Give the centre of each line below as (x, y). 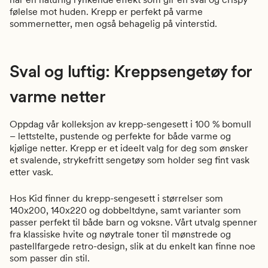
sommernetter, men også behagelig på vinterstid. (113, 24)
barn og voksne (138, 223)
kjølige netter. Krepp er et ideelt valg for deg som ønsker (129, 148)
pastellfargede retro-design (67, 246)
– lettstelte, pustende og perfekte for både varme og (120, 136)
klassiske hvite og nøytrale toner (91, 234)
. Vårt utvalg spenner (214, 223)
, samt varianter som (198, 211)
